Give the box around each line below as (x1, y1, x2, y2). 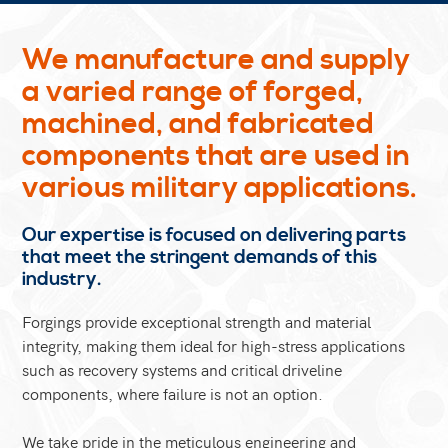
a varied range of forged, (22, 73, 364, 110)
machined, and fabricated (22, 105, 375, 142)
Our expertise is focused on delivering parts (22, 222, 407, 247)
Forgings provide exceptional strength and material (22, 309, 372, 333)
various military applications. (22, 169, 418, 206)
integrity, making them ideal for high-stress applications (22, 333, 406, 357)
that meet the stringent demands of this (22, 244, 378, 269)
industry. (22, 266, 103, 291)
